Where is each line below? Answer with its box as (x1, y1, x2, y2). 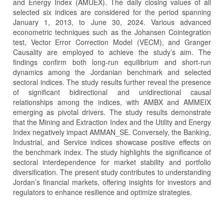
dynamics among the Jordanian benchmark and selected (13, 67, 211, 77)
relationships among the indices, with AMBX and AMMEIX (13, 97, 211, 107)
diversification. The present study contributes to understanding (13, 167, 211, 177)
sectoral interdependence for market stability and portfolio (13, 157, 211, 167)
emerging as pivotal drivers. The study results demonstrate (13, 107, 211, 117)
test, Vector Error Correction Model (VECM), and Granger (13, 37, 211, 47)
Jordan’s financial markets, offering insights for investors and (13, 177, 211, 187)
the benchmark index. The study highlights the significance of (13, 147, 211, 157)
